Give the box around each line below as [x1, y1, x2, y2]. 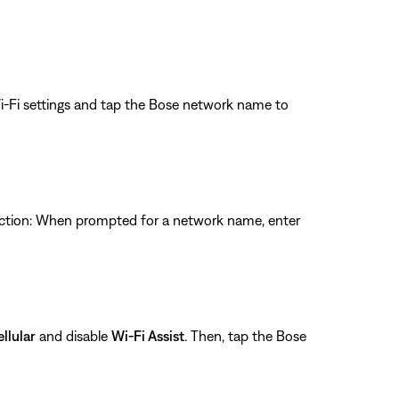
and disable [36, 327, 111, 344]
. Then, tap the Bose [184, 327, 306, 344]
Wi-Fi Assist [111, 327, 184, 344]
